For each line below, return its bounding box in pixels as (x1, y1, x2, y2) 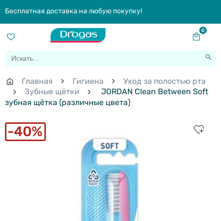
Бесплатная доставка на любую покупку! (5, 7, 142, 15)
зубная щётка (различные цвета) (5, 98, 130, 108)
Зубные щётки (25, 87, 79, 97)
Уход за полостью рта (123, 76, 206, 86)
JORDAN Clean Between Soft (99, 87, 208, 97)
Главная (22, 76, 53, 86)
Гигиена (73, 76, 104, 86)
